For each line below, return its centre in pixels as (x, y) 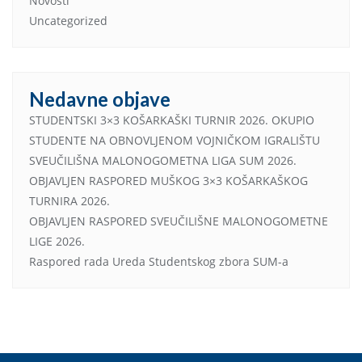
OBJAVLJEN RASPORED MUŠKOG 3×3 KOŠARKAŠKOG (168, 180)
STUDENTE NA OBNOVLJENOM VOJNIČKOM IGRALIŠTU (175, 140)
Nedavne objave (100, 99)
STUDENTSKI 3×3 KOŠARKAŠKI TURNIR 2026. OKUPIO (172, 120)
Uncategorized (68, 20)
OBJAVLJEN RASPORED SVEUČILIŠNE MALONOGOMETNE (179, 221)
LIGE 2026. (57, 241)
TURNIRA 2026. (69, 200)
